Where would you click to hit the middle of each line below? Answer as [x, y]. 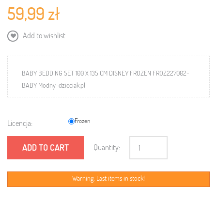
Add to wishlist [43, 35]
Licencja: [20, 123]
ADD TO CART [46, 147]
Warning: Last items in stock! [108, 178]
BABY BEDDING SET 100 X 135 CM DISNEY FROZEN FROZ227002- [106, 73]
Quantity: [107, 147]
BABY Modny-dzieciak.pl [54, 85]
